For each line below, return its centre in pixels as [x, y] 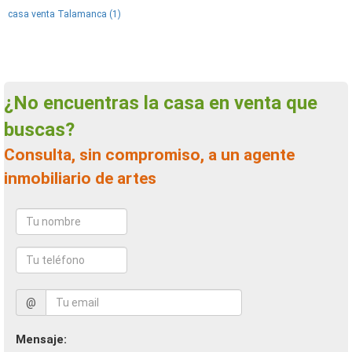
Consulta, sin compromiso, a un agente [9, 155]
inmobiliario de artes [80, 178]
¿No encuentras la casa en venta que [16, 103]
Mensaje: [41, 339]
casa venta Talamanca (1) [64, 14]
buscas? [39, 130]
